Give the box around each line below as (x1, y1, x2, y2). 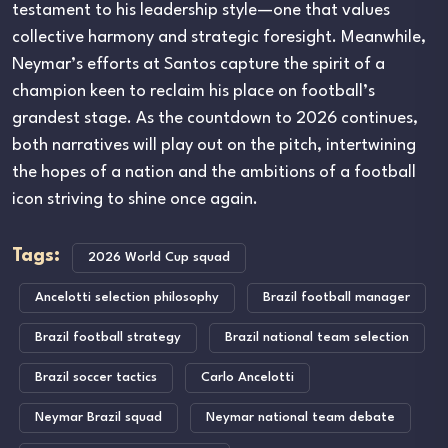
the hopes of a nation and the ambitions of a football (12, 163, 416, 181)
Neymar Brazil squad (35, 410, 162, 424)
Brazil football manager (263, 290, 410, 304)
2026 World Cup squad (88, 250, 230, 264)
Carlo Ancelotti (201, 370, 294, 384)
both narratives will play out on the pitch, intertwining (12, 136, 416, 154)
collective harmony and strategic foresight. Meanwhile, (12, 28, 426, 46)
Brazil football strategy (35, 330, 181, 344)
